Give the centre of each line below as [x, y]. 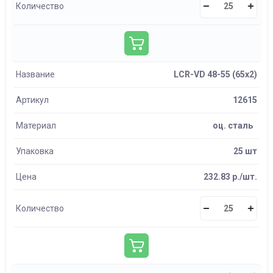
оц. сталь [233, 126]
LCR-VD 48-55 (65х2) [215, 74]
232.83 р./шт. [230, 177]
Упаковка [35, 151]
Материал [36, 126]
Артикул [32, 100]
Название [35, 74]
